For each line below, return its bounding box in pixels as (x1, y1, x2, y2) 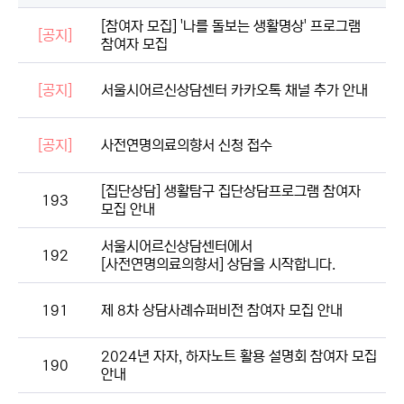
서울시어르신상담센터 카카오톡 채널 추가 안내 (101, 82, 368, 99)
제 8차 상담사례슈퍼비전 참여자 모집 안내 (101, 302, 343, 319)
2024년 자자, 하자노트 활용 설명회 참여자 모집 (101, 348, 377, 365)
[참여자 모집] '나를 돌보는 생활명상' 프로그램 (101, 18, 361, 35)
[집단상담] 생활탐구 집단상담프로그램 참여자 (101, 183, 361, 200)
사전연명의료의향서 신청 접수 (101, 137, 272, 154)
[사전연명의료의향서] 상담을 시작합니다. (101, 256, 335, 273)
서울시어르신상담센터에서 (101, 238, 252, 255)
